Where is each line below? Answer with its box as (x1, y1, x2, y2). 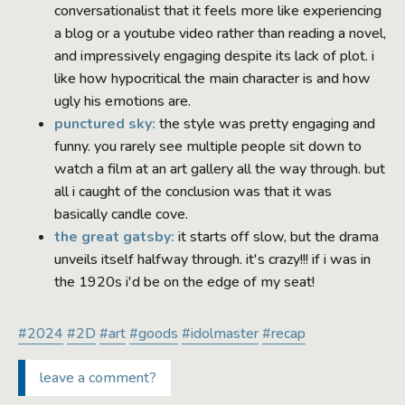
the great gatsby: (54, 226, 174, 247)
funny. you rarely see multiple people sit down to (54, 136, 362, 156)
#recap (262, 323, 306, 344)
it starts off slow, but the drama (174, 226, 379, 247)
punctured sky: (54, 113, 155, 134)
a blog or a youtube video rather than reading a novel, (54, 23, 386, 43)
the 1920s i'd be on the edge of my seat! (54, 271, 315, 292)
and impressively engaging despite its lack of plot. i (54, 45, 374, 66)
